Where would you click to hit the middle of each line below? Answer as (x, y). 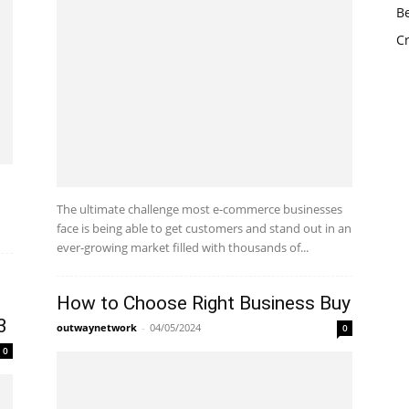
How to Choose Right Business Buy (204, 303)
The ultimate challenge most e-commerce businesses (199, 209)
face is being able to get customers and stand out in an (204, 228)
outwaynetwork (97, 327)
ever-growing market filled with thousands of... (183, 247)
